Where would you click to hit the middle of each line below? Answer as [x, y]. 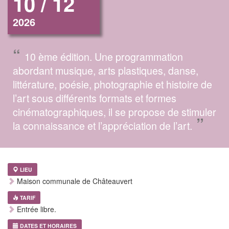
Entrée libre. [36, 209]
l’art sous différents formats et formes [95, 98]
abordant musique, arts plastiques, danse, [106, 71]
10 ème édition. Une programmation [104, 57]
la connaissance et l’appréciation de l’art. [102, 126]
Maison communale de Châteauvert [74, 181]
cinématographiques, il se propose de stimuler [114, 112]
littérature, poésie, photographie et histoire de [112, 84]
